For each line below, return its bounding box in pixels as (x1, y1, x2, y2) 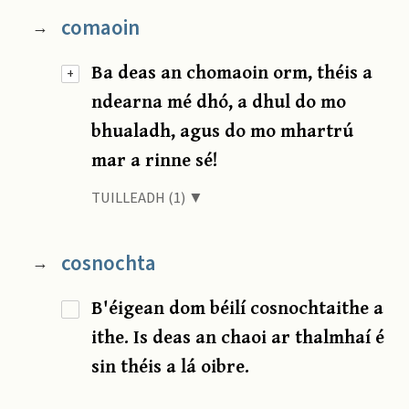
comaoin (60, 13, 140, 44)
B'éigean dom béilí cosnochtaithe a (91, 293, 384, 322)
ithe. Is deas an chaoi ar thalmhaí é (91, 322, 385, 351)
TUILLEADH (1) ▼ (91, 187, 204, 210)
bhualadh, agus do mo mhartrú (91, 116, 354, 145)
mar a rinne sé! (91, 145, 219, 174)
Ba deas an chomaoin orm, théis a (91, 58, 373, 87)
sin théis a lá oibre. (91, 351, 250, 381)
